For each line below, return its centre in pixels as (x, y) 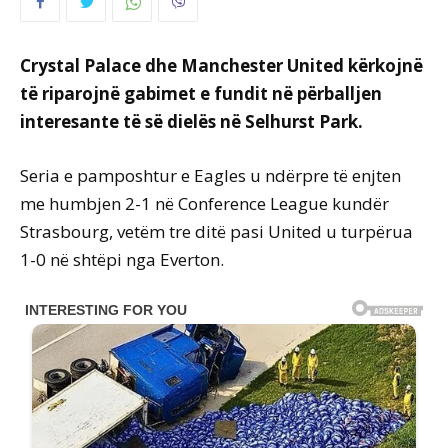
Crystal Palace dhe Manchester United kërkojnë (221, 66)
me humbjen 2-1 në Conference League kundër (204, 204)
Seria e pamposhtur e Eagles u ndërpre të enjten (210, 176)
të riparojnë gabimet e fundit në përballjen (201, 94)
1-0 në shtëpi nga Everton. (122, 260)
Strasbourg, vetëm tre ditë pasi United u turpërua (216, 232)
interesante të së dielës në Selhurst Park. (191, 122)
